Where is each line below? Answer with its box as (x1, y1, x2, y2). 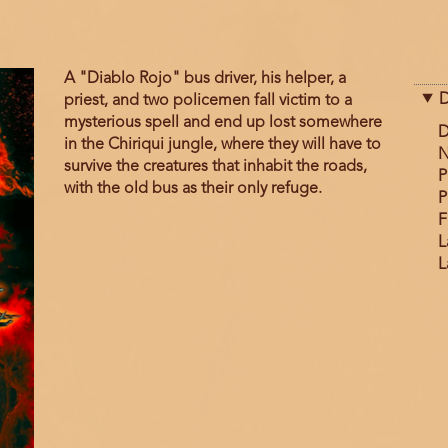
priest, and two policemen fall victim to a (63, 93, 352, 110)
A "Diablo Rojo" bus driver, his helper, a (63, 71, 346, 88)
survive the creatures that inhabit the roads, (63, 159, 367, 176)
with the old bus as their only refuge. (63, 181, 322, 198)
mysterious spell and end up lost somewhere (63, 115, 382, 132)
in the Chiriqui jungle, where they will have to (63, 137, 381, 154)
